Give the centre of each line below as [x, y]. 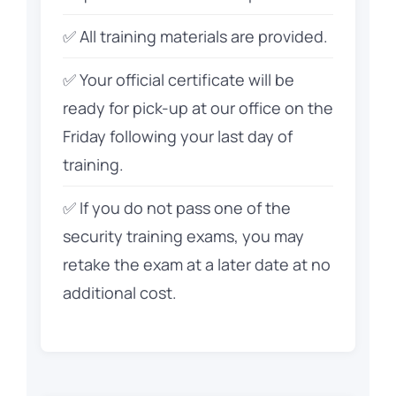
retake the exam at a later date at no [196, 264]
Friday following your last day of [177, 136]
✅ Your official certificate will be [178, 79]
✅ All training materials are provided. [195, 36]
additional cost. [119, 292]
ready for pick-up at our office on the [198, 107]
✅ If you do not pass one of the [176, 207]
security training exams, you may [183, 236]
